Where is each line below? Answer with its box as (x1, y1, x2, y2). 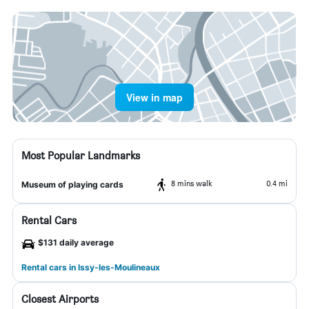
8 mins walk (171, 178, 212, 188)
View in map (126, 90, 183, 104)
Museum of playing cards (21, 179, 123, 190)
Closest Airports (21, 292, 99, 306)
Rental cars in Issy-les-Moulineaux (21, 262, 160, 272)
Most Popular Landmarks (21, 149, 140, 162)
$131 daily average (38, 237, 114, 248)
